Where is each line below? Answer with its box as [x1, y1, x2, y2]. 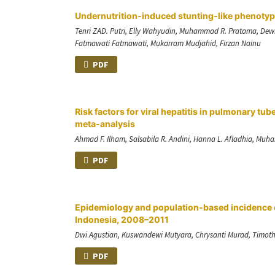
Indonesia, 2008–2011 [75, 214, 169, 225]
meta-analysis [75, 118, 135, 129]
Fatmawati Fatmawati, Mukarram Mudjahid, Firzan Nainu [75, 37, 261, 48]
